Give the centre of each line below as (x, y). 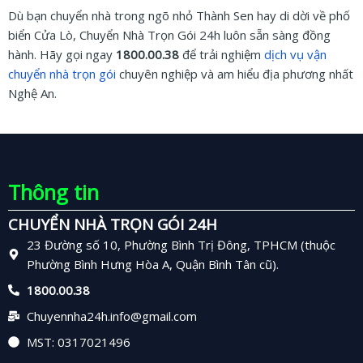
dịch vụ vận (295, 55)
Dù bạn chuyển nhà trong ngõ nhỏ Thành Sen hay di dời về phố (179, 16)
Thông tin (53, 192)
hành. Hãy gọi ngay (62, 55)
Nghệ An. (32, 94)
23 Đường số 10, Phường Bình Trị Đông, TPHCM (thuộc (181, 244)
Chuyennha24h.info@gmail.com (111, 316)
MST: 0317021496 (78, 342)
